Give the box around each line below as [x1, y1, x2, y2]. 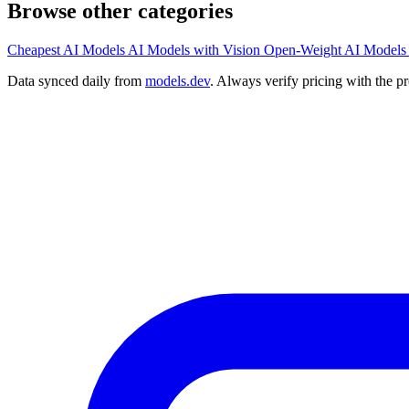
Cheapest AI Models [7, 41, 128, 58]
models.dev [145, 72, 210, 89]
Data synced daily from [7, 72, 145, 89]
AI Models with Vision [128, 41, 264, 58]
